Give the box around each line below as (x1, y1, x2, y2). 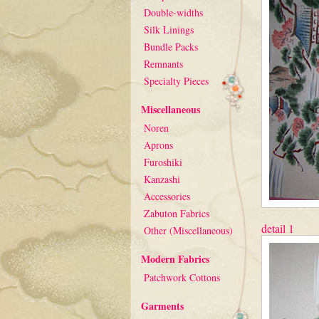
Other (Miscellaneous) (144, 224, 233, 237)
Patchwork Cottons (144, 271, 220, 284)
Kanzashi (144, 172, 180, 186)
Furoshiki (144, 155, 182, 169)
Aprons (144, 138, 173, 152)
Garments (141, 298, 184, 313)
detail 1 (261, 221, 294, 236)
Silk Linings (144, 23, 194, 36)
